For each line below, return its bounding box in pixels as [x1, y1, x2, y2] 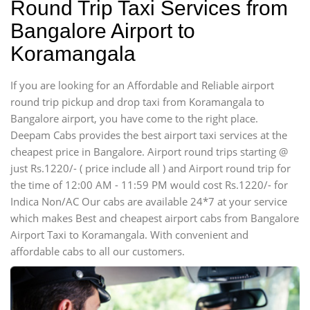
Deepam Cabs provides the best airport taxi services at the [10, 128, 287, 142]
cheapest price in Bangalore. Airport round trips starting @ [10, 145, 288, 158]
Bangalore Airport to [10, 19, 195, 42]
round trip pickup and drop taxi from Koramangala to [10, 95, 264, 109]
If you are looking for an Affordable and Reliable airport [10, 78, 274, 92]
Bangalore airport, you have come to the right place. [10, 111, 258, 125]
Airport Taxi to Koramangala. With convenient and [10, 228, 248, 241]
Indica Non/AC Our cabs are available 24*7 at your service [10, 194, 287, 208]
